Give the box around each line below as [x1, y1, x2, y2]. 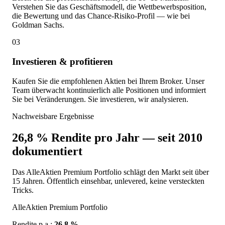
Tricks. [12, 186, 34, 195]
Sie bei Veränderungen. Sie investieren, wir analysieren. [12, 94, 188, 103]
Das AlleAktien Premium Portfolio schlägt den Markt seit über [12, 168, 209, 177]
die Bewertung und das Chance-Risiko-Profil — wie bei [12, 12, 190, 21]
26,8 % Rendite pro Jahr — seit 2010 [12, 131, 202, 144]
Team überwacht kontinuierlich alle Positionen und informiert [12, 85, 206, 94]
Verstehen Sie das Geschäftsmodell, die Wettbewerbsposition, [12, 3, 206, 12]
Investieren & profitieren [12, 56, 113, 67]
